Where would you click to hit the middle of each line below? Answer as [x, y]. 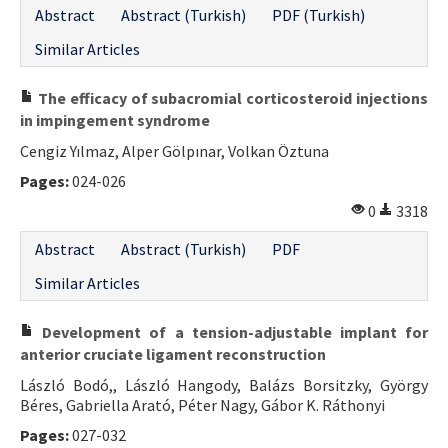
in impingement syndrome [115, 119]
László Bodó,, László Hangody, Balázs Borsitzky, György [224, 384]
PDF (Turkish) [318, 14]
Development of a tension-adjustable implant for [231, 331]
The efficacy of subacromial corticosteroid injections [231, 97]
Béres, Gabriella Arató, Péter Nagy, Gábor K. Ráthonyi [202, 404]
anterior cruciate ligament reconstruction [173, 353]
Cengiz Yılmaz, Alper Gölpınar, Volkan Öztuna [174, 150]
